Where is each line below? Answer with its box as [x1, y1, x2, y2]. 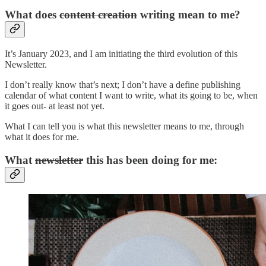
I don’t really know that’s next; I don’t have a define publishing [5, 80, 240, 90]
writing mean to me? [137, 8, 240, 21]
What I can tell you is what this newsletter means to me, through [5, 121, 244, 132]
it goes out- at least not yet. [5, 101, 104, 112]
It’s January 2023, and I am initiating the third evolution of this [5, 49, 237, 59]
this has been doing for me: [83, 153, 217, 166]
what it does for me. [5, 132, 79, 142]
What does [5, 8, 59, 21]
